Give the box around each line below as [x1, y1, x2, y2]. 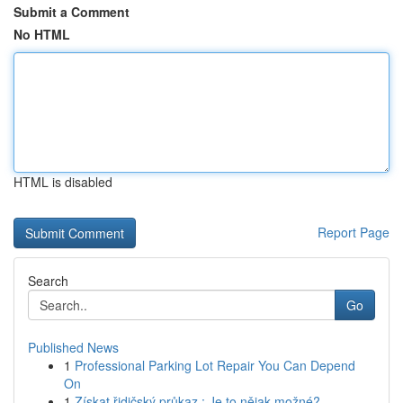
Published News [28, 338, 119, 356]
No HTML [13, 25, 70, 43]
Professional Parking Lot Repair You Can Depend [75, 356, 355, 374]
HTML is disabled [13, 173, 112, 191]
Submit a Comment [13, 3, 130, 21]
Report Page [318, 223, 390, 241]
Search [28, 272, 68, 290]
